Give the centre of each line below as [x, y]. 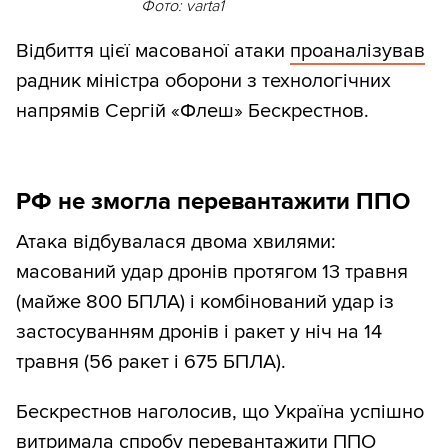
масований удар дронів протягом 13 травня [212, 271]
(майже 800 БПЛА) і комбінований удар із [205, 301]
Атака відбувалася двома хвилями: [176, 241]
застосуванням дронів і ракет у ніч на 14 [199, 331]
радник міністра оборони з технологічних [203, 80]
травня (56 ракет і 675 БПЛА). [151, 361]
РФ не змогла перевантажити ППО [213, 201]
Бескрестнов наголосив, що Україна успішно [220, 411]
